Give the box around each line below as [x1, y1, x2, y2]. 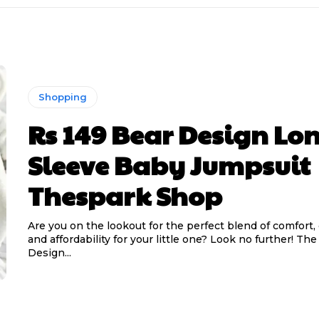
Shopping [38, 90, 87, 103]
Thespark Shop [27, 177, 222, 213]
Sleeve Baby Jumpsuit [27, 146, 310, 182]
